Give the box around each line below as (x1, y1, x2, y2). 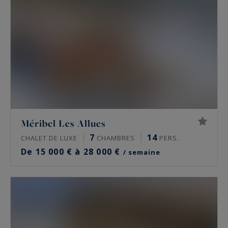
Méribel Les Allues (21, 116, 106, 130)
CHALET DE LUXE (21, 133, 77, 142)
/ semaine (123, 147, 160, 157)
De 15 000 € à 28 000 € (21, 146, 123, 157)
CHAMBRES (95, 133, 135, 142)
